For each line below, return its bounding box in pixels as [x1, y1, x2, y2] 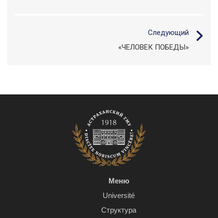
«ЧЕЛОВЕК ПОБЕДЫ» [118, 43, 189, 52]
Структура [101, 205, 136, 214]
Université [103, 191, 135, 200]
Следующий [148, 28, 189, 37]
